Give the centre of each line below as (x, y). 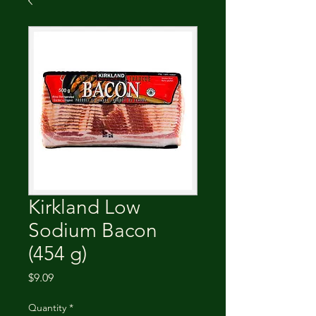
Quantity (47, 308)
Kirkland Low (84, 207)
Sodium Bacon (93, 230)
